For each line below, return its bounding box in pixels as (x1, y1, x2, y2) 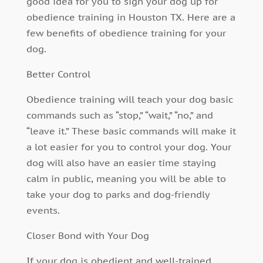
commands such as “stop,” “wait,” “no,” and (26, 109, 213, 122)
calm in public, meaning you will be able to (26, 173, 226, 185)
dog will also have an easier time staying (26, 157, 216, 169)
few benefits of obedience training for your (26, 27, 226, 39)
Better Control (26, 68, 90, 80)
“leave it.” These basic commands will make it (26, 125, 236, 137)
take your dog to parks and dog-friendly (26, 188, 210, 201)
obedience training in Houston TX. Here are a (26, 11, 235, 23)
